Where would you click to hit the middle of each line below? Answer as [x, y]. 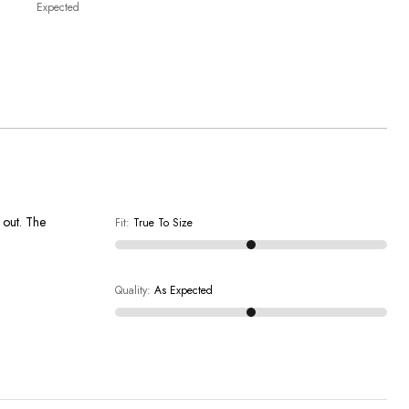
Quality [131, 291]
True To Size [163, 223]
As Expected [183, 291]
